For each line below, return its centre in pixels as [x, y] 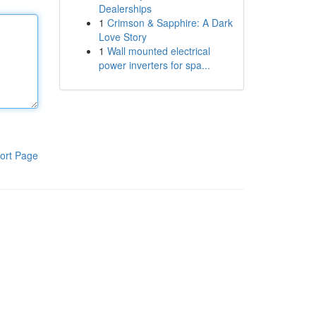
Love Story [122, 37]
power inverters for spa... [154, 65]
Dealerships [125, 8]
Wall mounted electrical [158, 51]
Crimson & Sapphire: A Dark [170, 23]
